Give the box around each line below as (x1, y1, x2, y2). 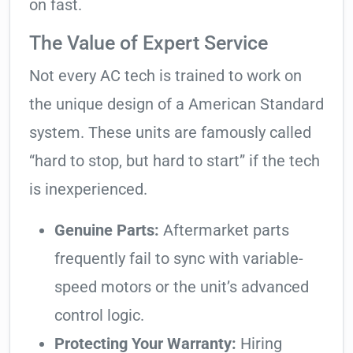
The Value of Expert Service (29, 32, 268, 55)
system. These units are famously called (29, 123, 311, 143)
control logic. (54, 306, 144, 325)
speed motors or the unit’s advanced (54, 277, 309, 297)
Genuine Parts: (54, 221, 159, 240)
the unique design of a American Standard (29, 95, 324, 114)
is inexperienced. (29, 180, 147, 199)
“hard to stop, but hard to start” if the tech (29, 151, 320, 171)
